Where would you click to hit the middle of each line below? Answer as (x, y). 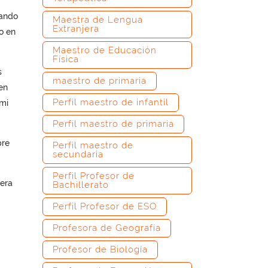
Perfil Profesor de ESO (105, 206)
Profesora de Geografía (107, 228)
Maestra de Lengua (98, 20)
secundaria (78, 154)
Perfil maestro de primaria (113, 124)
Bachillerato (81, 185)
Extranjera (76, 29)
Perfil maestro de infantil (111, 102)
